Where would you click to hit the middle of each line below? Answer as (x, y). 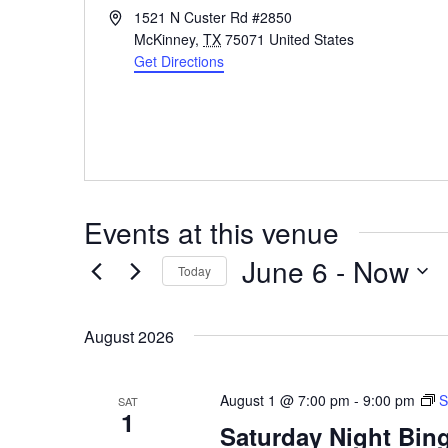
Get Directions (179, 60)
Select (261, 301)
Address (134, 15)
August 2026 (129, 336)
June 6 (285, 270)
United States (312, 38)
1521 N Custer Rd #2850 (213, 16)
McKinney (165, 38)
